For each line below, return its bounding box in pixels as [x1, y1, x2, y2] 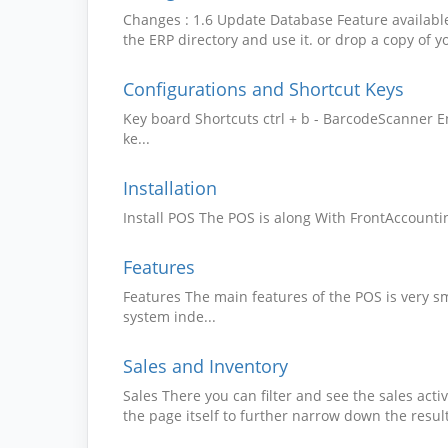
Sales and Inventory [123, 354, 288, 378]
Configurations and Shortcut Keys [123, 77, 404, 101]
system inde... [123, 307, 216, 326]
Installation [123, 176, 217, 200]
